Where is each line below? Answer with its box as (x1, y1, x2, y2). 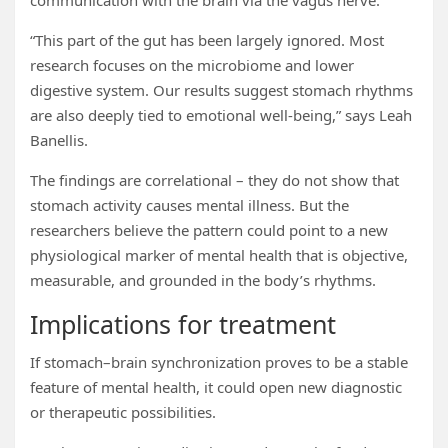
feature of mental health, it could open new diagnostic (30, 377, 402, 397)
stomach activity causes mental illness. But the (30, 195, 349, 215)
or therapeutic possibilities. (30, 402, 216, 422)
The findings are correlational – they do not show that (30, 170, 399, 190)
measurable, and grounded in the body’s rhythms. (30, 270, 376, 290)
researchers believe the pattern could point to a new (30, 220, 388, 240)
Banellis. (30, 130, 92, 150)
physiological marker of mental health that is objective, (30, 245, 408, 265)
